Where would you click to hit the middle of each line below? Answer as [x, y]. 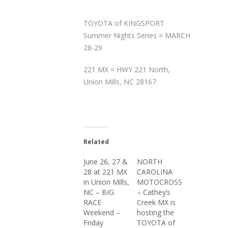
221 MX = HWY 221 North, [127, 69]
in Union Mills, [106, 182]
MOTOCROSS [160, 182]
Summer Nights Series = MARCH [137, 35]
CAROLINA [155, 172]
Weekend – [102, 212]
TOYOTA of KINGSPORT [124, 23]
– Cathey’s [154, 192]
